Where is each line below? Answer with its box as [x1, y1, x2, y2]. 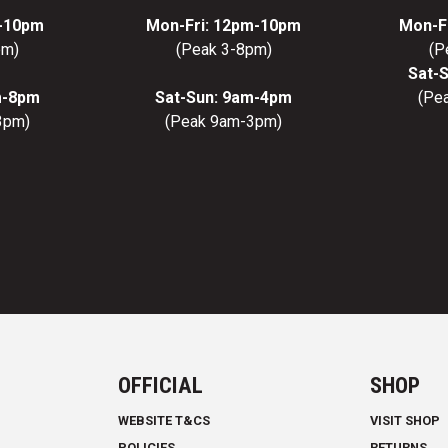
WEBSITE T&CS [117, 413, 210, 429]
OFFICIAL [117, 372, 203, 399]
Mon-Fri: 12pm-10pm [146, 16, 302, 36]
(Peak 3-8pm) [175, 40, 272, 60]
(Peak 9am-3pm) [165, 112, 283, 132]
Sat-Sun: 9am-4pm [155, 88, 293, 108]
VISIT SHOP [370, 413, 441, 429]
